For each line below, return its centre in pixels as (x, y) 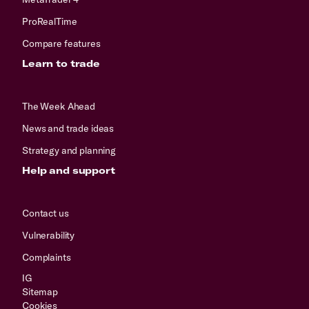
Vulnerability (49, 235)
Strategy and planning (69, 150)
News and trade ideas (68, 128)
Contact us (46, 213)
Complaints (47, 257)
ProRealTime (50, 21)
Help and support (69, 170)
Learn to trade (61, 63)
